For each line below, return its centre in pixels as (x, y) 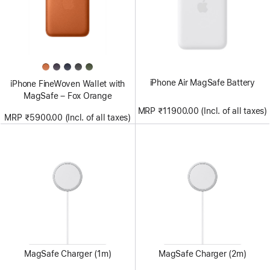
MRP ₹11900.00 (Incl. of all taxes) (202, 111)
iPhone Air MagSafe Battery (202, 83)
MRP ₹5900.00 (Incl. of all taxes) (68, 117)
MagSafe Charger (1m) (67, 253)
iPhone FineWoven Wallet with (68, 83)
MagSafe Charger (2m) (202, 253)
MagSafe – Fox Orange (67, 96)
